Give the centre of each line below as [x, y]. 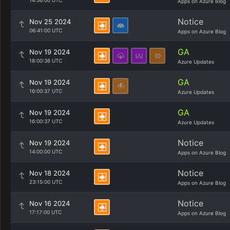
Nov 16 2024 [50, 203]
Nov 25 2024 [50, 22]
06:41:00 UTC [46, 30]
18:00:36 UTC [46, 61]
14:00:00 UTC [46, 151]
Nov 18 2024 [50, 173]
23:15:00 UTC [46, 182]
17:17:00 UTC [45, 212]
